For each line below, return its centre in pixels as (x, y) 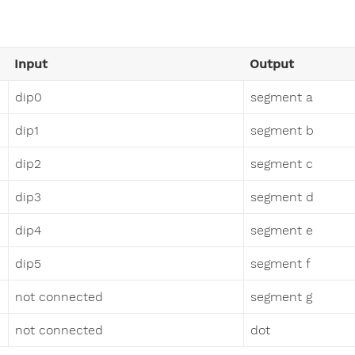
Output (272, 64)
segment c (282, 164)
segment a (282, 97)
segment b (282, 131)
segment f (281, 264)
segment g (281, 297)
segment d (282, 197)
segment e (282, 231)
